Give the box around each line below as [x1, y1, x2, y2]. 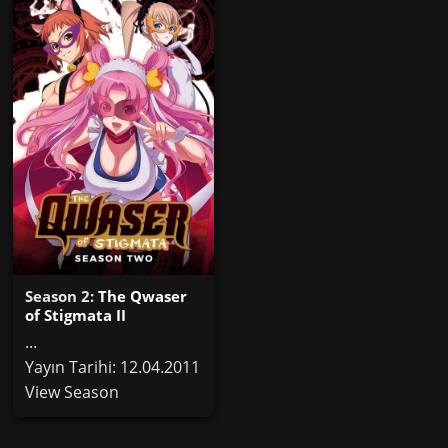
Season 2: [25, 285, 99, 306]
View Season [25, 380, 120, 403]
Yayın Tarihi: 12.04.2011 [25, 355, 201, 378]
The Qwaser [98, 285, 188, 306]
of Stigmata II [25, 304, 127, 325]
